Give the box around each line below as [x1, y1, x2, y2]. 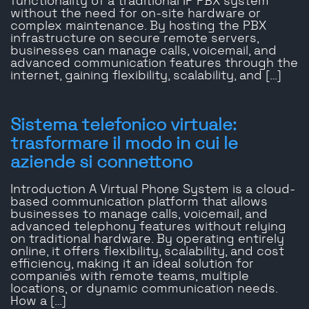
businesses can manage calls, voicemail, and [10, 45, 277, 58]
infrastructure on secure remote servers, [10, 32, 259, 46]
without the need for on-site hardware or [10, 8, 261, 21]
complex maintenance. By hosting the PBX [10, 20, 266, 33]
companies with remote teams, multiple [10, 270, 249, 283]
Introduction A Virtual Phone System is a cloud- [10, 183, 295, 197]
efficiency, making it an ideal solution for [10, 258, 254, 271]
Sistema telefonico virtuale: [10, 117, 237, 134]
